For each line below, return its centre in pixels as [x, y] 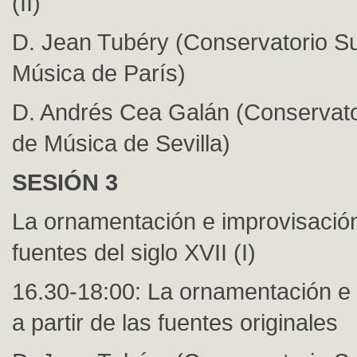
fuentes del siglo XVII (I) [134, 252]
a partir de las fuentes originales [175, 322]
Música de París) [99, 73]
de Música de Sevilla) [121, 143]
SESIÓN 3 [65, 182]
